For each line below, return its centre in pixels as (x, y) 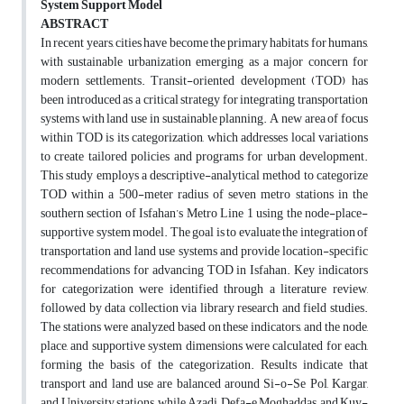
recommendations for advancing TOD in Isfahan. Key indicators (204, 271)
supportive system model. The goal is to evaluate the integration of (204, 233)
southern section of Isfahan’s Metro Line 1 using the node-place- (204, 214)
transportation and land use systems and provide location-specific (204, 252)
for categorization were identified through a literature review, (204, 289)
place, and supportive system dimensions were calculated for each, (204, 346)
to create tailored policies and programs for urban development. (204, 157)
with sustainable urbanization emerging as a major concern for (204, 62)
